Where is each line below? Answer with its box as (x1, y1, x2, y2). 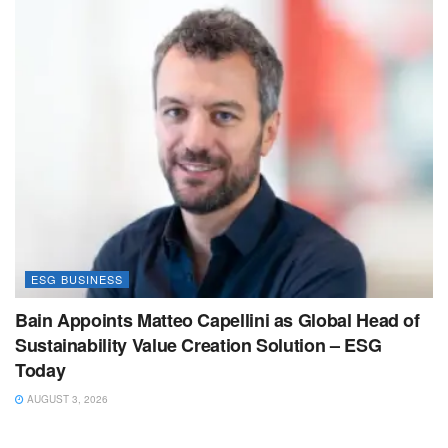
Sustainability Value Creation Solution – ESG (15, 331, 382, 358)
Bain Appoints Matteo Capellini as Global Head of (15, 306, 420, 333)
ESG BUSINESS (31, 270, 123, 287)
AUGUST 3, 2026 (24, 391, 108, 406)
